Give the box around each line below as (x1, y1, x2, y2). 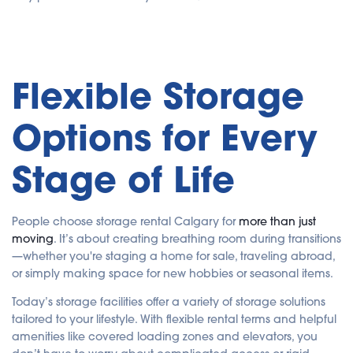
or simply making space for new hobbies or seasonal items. (12, 266, 333, 281)
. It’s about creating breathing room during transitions (54, 232, 341, 247)
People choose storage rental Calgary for (12, 214, 239, 229)
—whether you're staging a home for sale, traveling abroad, (12, 249, 335, 264)
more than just (239, 214, 316, 229)
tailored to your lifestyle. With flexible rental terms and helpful (12, 312, 336, 327)
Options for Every (12, 114, 318, 162)
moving (12, 232, 54, 247)
